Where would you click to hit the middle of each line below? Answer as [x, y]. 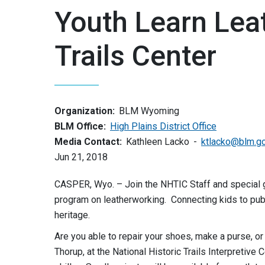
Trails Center [135, 56]
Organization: [85, 111]
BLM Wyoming [149, 111]
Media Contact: [88, 142]
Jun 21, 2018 [81, 157]
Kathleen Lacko [158, 142]
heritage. [73, 215]
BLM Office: [80, 126]
